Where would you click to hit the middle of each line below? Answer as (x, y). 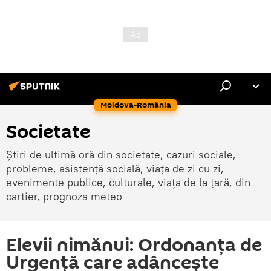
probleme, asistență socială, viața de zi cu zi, (115, 168)
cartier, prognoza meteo (64, 196)
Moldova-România (135, 105)
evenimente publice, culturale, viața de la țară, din (128, 182)
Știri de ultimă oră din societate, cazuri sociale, (121, 155)
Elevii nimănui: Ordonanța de (134, 245)
